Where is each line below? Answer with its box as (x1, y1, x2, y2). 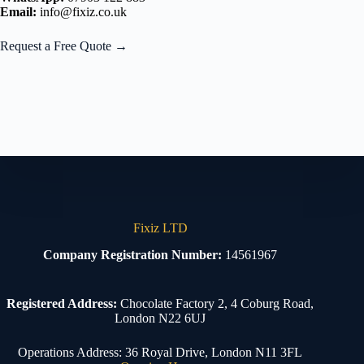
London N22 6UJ (115, 310, 206, 325)
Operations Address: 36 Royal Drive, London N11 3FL (18, 344, 303, 359)
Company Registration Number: (43, 247, 223, 262)
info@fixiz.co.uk (37, 5, 127, 19)
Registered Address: (6, 296, 118, 310)
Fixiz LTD (132, 221, 188, 236)
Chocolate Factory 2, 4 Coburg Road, (117, 296, 314, 310)
